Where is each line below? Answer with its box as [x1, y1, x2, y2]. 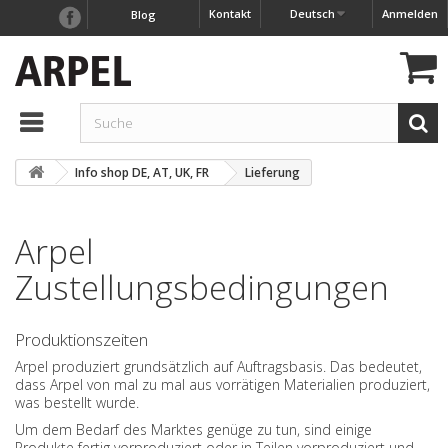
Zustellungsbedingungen [15, 265, 389, 310]
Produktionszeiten [15, 328, 152, 351]
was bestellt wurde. [15, 393, 139, 412]
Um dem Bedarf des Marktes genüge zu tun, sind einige [15, 420, 372, 439]
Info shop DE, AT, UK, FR [75, 164, 209, 181]
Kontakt [209, 6, 251, 21]
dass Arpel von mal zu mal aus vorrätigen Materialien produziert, [15, 375, 430, 394]
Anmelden [382, 6, 438, 21]
